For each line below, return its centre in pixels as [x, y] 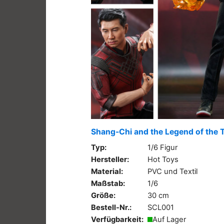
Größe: [103, 195]
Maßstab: [108, 183]
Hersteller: [110, 159]
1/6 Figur [162, 147]
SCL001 [161, 207]
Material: [107, 171]
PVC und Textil [172, 171]
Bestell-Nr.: [111, 207]
